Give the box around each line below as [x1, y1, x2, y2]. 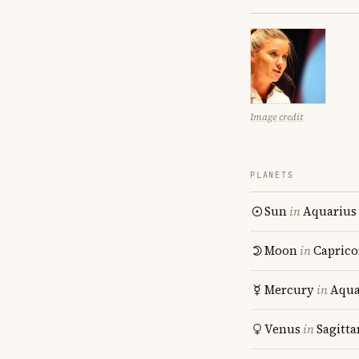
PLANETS [250, 170, 294, 180]
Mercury [264, 281, 314, 298]
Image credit [250, 111, 303, 123]
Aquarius [303, 203, 357, 220]
